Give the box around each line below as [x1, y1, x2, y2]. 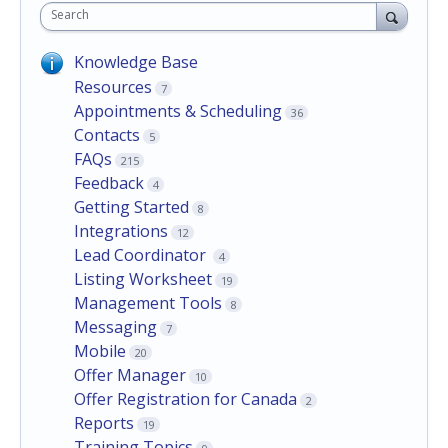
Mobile [74, 339, 126, 362]
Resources [74, 75, 152, 98]
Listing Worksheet [74, 267, 212, 290]
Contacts [74, 123, 140, 146]
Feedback [74, 171, 144, 194]
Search [51, 5, 89, 23]
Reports [74, 411, 134, 434]
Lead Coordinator [74, 243, 210, 266]
